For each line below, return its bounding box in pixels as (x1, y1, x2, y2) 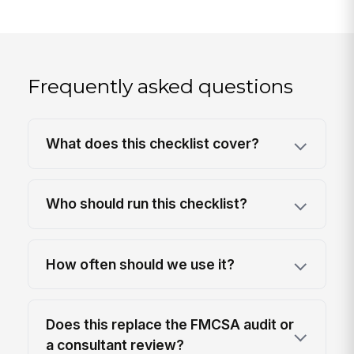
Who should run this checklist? (46, 195, 248, 213)
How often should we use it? (46, 255, 235, 273)
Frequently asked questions (28, 73, 294, 98)
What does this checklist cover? (46, 134, 260, 152)
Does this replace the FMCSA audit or (46, 316, 295, 333)
